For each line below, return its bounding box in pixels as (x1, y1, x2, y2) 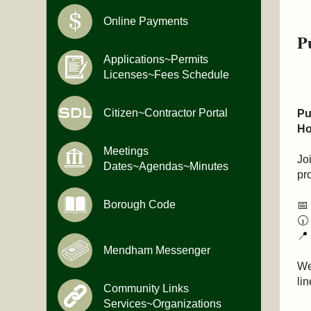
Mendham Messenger (103, 244, 211, 257)
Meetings (103, 145, 149, 158)
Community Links (103, 283, 190, 295)
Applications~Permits (103, 53, 209, 66)
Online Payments (103, 15, 189, 28)
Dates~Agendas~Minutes (103, 160, 229, 173)
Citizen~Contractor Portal (103, 107, 228, 119)
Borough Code (103, 199, 176, 211)
